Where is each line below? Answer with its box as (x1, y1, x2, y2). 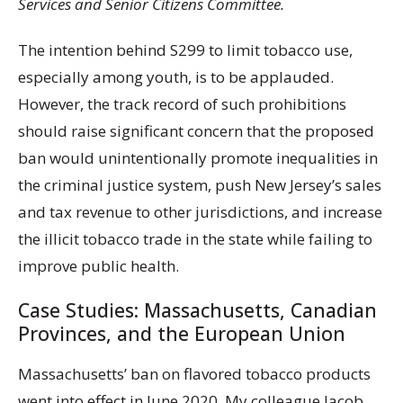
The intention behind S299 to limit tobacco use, (18, 39, 353, 60)
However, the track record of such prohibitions (18, 93, 346, 114)
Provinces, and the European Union (18, 320, 345, 346)
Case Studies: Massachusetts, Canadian (18, 297, 377, 323)
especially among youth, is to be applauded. (18, 66, 334, 87)
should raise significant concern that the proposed (18, 120, 374, 141)
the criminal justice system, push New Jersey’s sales (18, 174, 381, 195)
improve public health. (18, 255, 183, 276)
